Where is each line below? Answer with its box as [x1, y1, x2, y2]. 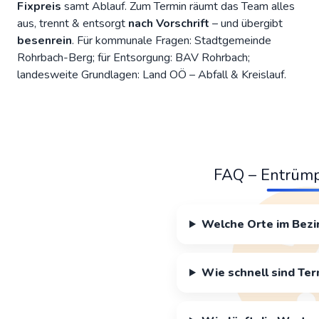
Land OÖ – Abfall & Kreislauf [142, 67, 284, 83]
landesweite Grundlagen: [17, 67, 142, 83]
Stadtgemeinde [194, 33, 271, 49]
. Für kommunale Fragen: [72, 33, 194, 49]
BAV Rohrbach [175, 50, 248, 66]
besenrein [17, 33, 72, 49]
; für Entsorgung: [93, 50, 175, 66]
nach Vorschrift [128, 16, 209, 32]
